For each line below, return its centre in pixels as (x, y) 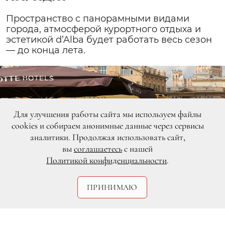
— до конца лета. (46, 50)
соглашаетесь (98, 149)
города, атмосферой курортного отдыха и (103, 29)
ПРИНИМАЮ (112, 187)
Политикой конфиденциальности (106, 160)
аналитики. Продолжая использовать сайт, (107, 137)
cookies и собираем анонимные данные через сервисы (107, 126)
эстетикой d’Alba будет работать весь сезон (109, 39)
